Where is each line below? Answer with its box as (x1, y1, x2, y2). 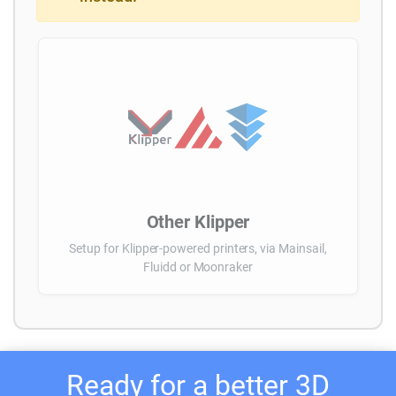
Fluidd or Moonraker (143, 259, 253, 274)
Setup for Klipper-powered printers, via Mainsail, (69, 241, 327, 255)
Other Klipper (146, 211, 250, 233)
